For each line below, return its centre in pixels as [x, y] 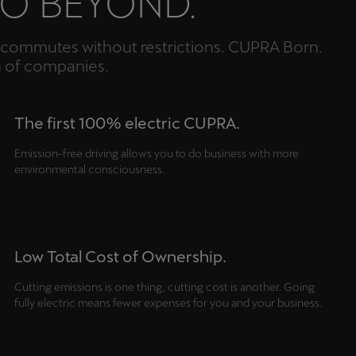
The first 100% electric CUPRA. [127, 123]
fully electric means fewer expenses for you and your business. [168, 303]
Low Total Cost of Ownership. [120, 257]
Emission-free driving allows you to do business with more [156, 154]
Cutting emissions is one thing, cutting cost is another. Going [164, 287]
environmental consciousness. [89, 170]
